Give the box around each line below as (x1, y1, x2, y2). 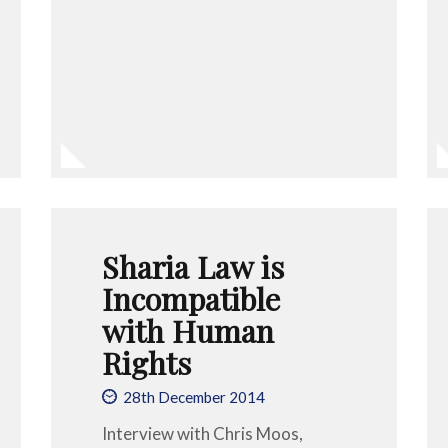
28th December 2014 (122, 388, 265, 407)
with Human (101, 309, 274, 351)
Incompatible (101, 277, 280, 319)
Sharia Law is (101, 245, 284, 287)
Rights (101, 341, 191, 383)
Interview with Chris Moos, (101, 422, 303, 444)
